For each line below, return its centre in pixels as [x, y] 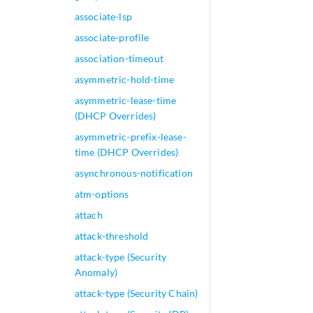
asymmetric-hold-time [124, 79]
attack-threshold [111, 236]
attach [88, 215]
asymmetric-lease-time [125, 100]
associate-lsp [103, 16]
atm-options [102, 194]
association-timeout [119, 58]
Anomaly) [96, 272]
